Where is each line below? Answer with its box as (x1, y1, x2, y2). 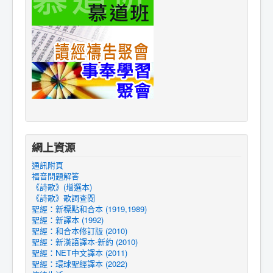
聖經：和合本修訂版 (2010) (32, 225, 127, 236)
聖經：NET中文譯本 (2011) (32, 247, 127, 258)
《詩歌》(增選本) (32, 181, 92, 193)
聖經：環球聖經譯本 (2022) (32, 258, 127, 269)
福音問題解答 (32, 170, 79, 182)
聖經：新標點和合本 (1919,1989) (32, 203, 147, 214)
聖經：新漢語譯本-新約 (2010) (32, 236, 138, 247)
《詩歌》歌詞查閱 (32, 192, 95, 204)
